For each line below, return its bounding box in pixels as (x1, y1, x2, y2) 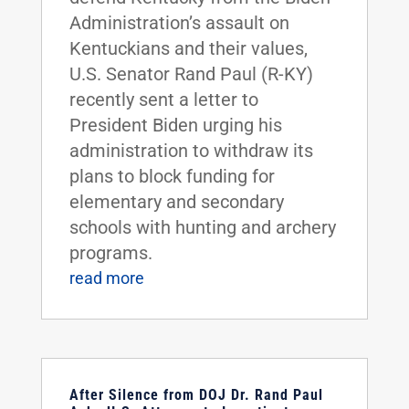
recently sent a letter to (68, 88, 258, 110)
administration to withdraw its (68, 139, 313, 162)
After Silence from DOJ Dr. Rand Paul (68, 385, 323, 404)
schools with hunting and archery (68, 215, 336, 238)
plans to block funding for (68, 164, 275, 187)
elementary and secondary (68, 190, 284, 213)
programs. (68, 241, 152, 264)
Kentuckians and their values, (68, 37, 308, 59)
